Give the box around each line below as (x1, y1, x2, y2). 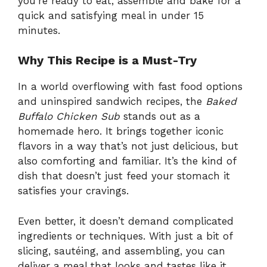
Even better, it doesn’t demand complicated (18, 215, 234, 227)
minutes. (18, 24, 60, 36)
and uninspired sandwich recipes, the (18, 95, 206, 108)
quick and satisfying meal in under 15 (18, 9, 204, 21)
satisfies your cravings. (18, 185, 129, 197)
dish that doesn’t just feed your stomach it (18, 170, 230, 182)
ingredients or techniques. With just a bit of (18, 229, 232, 242)
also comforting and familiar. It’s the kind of (18, 155, 236, 167)
